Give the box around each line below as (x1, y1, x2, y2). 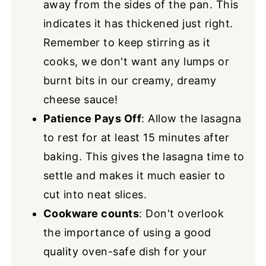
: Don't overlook (139, 207, 224, 220)
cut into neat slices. (43, 188, 147, 201)
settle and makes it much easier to (43, 169, 226, 182)
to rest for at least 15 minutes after (43, 131, 230, 144)
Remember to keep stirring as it (43, 36, 211, 49)
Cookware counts (43, 207, 140, 220)
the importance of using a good (43, 226, 211, 239)
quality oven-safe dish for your (43, 245, 207, 258)
